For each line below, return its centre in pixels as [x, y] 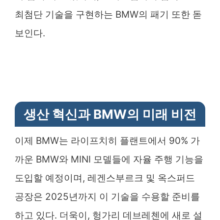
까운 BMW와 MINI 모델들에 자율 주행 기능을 [109, 159]
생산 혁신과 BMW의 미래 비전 [110, 114]
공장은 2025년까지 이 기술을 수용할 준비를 [107, 196]
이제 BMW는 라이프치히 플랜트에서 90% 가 [107, 140]
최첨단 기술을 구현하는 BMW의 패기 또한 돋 [108, 14]
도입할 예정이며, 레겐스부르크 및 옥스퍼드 [105, 178]
